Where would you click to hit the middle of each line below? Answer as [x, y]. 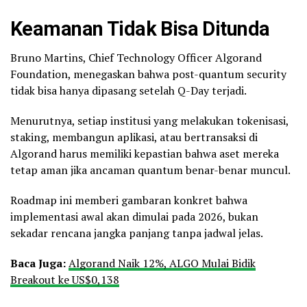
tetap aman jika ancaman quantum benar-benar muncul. [150, 170]
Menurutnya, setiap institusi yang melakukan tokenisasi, [149, 120]
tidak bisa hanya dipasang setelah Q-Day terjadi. [128, 90]
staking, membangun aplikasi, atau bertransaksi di [134, 137]
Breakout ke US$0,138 [65, 279]
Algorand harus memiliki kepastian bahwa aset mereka [145, 153]
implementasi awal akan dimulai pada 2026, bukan [134, 216]
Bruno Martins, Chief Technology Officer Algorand [136, 57]
